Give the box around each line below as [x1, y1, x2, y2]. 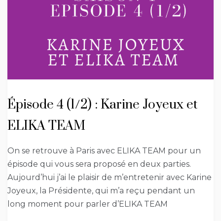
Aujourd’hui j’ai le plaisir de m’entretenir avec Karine [7, 173, 212, 183]
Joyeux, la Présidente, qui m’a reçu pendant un [7, 186, 195, 196]
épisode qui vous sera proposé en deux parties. [7, 159, 191, 169]
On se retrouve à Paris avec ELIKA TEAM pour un [7, 146, 201, 156]
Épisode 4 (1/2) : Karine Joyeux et [7, 97, 197, 113]
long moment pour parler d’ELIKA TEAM [7, 199, 168, 209]
